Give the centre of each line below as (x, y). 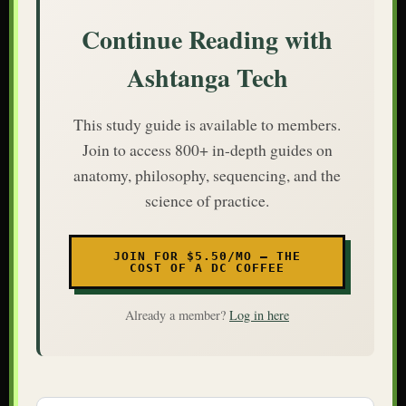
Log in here (259, 314)
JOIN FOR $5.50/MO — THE (207, 256)
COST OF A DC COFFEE (207, 267)
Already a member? (177, 314)
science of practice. (207, 200)
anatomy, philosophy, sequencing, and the (207, 174)
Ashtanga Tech (207, 77)
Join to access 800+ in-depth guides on (207, 149)
